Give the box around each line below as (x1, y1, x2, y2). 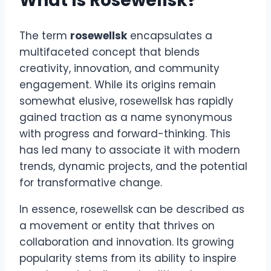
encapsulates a (127, 28, 212, 43)
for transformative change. (19, 175, 162, 190)
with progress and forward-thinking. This (19, 126, 230, 141)
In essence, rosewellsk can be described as (19, 201, 244, 217)
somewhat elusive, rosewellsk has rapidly (19, 93, 233, 108)
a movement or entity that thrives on (19, 218, 215, 233)
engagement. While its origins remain (19, 77, 216, 92)
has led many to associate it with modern (19, 142, 240, 157)
